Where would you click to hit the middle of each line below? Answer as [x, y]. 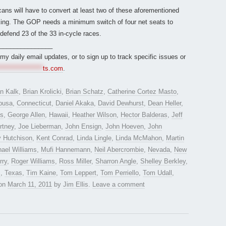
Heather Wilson [94, 115]
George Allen [26, 115]
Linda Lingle [94, 138]
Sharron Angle [116, 161]
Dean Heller [164, 103]
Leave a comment [119, 185]
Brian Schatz [84, 92]
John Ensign [83, 127]
